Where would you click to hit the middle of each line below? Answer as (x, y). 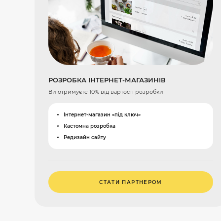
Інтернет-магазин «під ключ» (102, 115)
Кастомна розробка (89, 126)
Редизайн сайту (85, 137)
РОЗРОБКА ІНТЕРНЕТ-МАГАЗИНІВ (107, 80)
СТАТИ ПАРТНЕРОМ (131, 182)
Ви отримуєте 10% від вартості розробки (106, 92)
